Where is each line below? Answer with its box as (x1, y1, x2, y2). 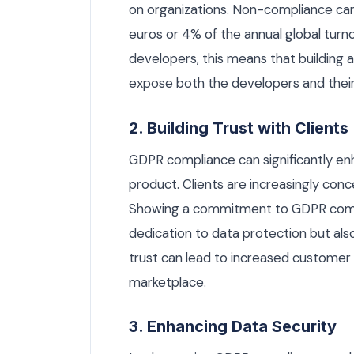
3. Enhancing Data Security (129, 317, 337, 337)
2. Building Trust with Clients (129, 118, 348, 137)
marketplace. (129, 273, 206, 291)
